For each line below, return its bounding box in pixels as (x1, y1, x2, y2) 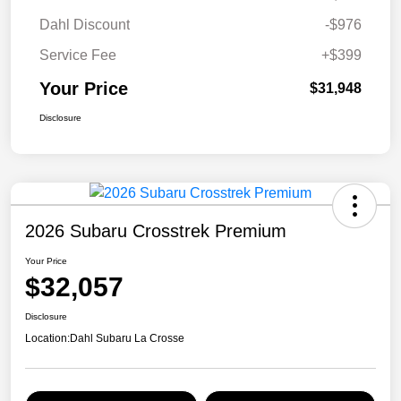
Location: (25, 332, 70, 346)
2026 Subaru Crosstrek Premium (25, 221, 286, 242)
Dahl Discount (39, 17, 130, 33)
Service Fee (39, 47, 116, 64)
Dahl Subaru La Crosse (70, 332, 184, 346)
